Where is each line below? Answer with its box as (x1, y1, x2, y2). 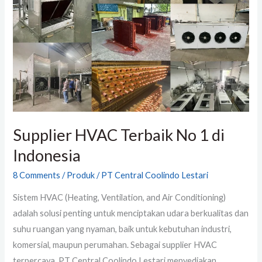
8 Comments (13, 170, 61, 180)
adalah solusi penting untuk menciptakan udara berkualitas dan (13, 208, 249, 219)
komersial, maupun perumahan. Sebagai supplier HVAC (13, 240, 218, 250)
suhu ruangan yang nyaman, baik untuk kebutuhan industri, (13, 224, 232, 235)
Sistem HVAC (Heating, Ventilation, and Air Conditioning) (13, 192, 226, 203)
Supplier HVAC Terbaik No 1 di (13, 125, 225, 145)
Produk (67, 170, 95, 180)
